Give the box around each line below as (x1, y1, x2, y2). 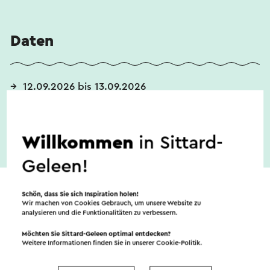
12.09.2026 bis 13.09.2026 (23, 81, 146, 92)
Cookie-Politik (156, 239, 201, 246)
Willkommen (22, 133, 134, 152)
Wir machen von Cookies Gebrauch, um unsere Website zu (22, 199, 201, 207)
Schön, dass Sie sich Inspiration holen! (22, 190, 139, 198)
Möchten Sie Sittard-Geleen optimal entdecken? (22, 230, 171, 237)
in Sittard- (133, 133, 224, 152)
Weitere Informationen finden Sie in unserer (22, 239, 157, 246)
